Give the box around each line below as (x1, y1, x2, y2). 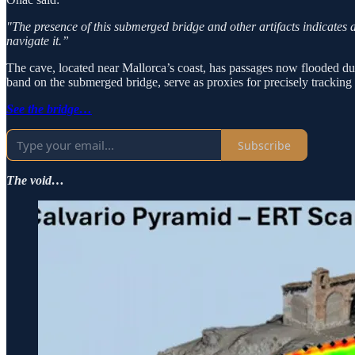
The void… (6, 174, 64, 188)
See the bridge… (6, 102, 92, 116)
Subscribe (238, 137, 291, 153)
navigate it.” (6, 34, 69, 48)
